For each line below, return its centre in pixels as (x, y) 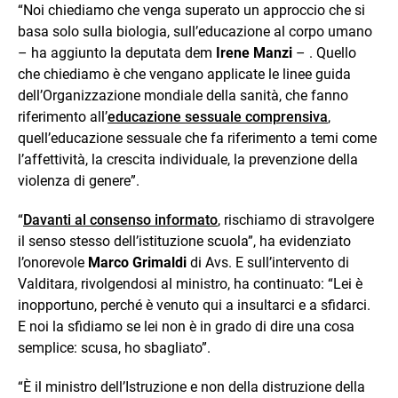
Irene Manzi (252, 52)
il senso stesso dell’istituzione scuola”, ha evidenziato (184, 241)
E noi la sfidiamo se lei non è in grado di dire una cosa (186, 326)
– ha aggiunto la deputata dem (115, 52)
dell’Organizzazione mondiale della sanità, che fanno (183, 95)
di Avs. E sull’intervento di (268, 262)
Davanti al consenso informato (120, 219)
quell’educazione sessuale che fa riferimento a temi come (197, 138)
